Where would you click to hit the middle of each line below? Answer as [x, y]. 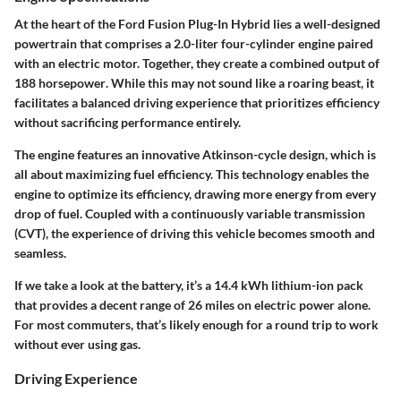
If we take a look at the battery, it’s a [114, 285]
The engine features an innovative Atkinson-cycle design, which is [195, 154]
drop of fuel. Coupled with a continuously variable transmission [190, 213]
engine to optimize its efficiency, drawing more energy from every [195, 194]
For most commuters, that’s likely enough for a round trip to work [196, 324]
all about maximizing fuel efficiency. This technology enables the [192, 174]
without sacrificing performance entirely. [128, 122]
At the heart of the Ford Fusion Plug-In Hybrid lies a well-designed [197, 24]
